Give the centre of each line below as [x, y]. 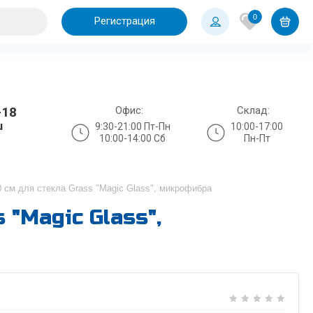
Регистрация [124, 21]
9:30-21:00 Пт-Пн [132, 126]
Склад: [253, 110]
